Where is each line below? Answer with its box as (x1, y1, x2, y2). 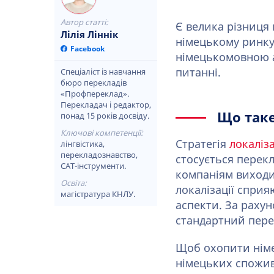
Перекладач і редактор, (61, 100, 151, 109)
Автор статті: (61, 18, 108, 27)
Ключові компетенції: (61, 128, 143, 138)
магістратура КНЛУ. (61, 190, 135, 199)
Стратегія (176, 138, 229, 151)
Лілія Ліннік (61, 29, 118, 40)
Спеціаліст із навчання (61, 67, 146, 76)
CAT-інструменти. (61, 161, 126, 171)
